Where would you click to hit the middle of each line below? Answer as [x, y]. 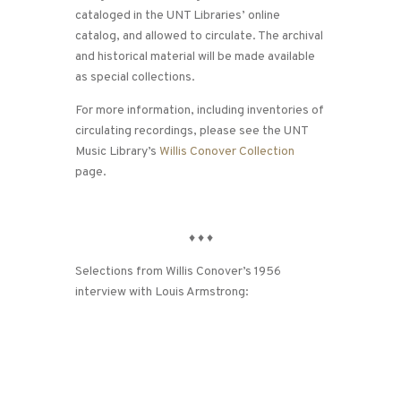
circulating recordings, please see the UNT [192, 132]
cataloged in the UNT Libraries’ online [178, 16]
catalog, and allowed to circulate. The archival [199, 37]
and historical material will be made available [195, 57]
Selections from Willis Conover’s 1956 [178, 272]
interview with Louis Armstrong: [162, 293]
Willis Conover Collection [227, 152]
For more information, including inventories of [200, 111]
